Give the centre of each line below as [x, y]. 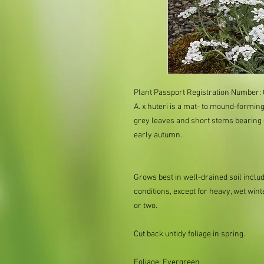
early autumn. [158, 135]
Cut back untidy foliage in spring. [189, 234]
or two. [146, 206]
